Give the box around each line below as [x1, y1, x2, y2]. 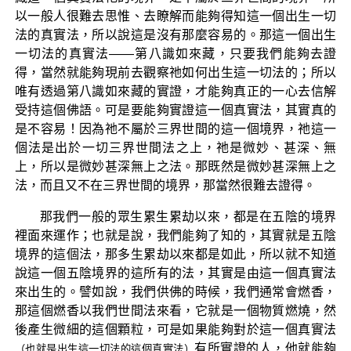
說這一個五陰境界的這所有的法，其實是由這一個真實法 [14, 266, 337, 280]
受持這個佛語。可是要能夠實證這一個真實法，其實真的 [14, 103, 337, 117]
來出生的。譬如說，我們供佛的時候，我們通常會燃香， [14, 284, 337, 299]
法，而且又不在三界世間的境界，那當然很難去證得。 [14, 178, 316, 192]
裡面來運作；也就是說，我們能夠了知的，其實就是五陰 [14, 228, 337, 242]
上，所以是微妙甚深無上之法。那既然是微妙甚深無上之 [14, 159, 337, 173]
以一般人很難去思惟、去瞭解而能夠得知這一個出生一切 [14, 9, 337, 23]
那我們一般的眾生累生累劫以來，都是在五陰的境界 [39, 209, 337, 223]
